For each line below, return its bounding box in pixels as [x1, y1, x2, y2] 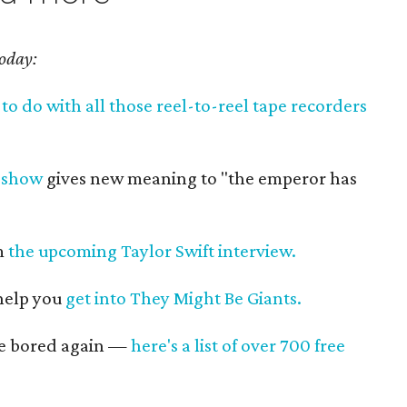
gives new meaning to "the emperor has [43, 167, 357, 189]
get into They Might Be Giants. [65, 287, 302, 309]
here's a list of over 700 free [131, 334, 345, 356]
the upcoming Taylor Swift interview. [8, 240, 296, 262]
